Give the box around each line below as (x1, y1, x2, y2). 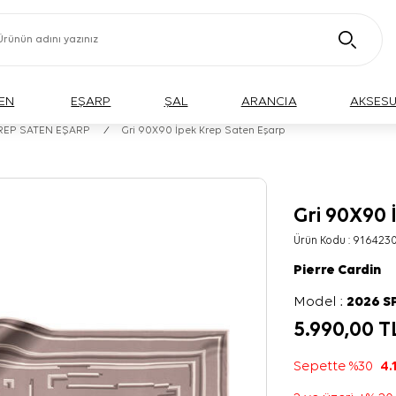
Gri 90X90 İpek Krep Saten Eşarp (121, 126, 286, 136)
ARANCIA (240, 95, 297, 108)
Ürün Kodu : (293, 235, 354, 247)
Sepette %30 (293, 360, 381, 374)
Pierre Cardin (293, 263, 382, 278)
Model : (293, 295, 347, 309)
